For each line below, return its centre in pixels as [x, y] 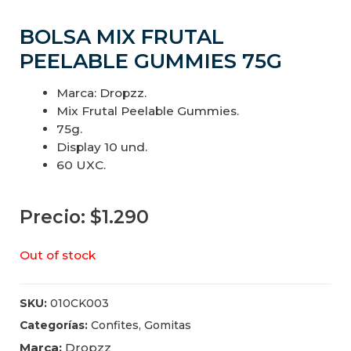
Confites [115, 325]
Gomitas [168, 325]
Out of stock [58, 255]
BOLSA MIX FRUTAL [122, 37]
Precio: [55, 217]
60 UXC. [81, 165]
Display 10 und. [101, 147]
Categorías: [54, 325]
